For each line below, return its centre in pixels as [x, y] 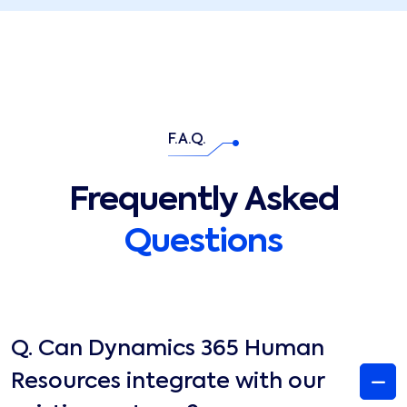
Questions [203, 243]
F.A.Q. [187, 140]
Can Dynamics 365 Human [181, 349]
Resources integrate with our [168, 382]
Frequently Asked [203, 201]
